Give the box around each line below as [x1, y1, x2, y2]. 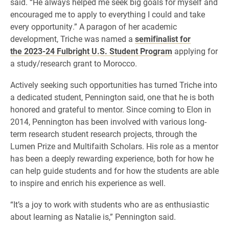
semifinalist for [135, 33, 191, 44]
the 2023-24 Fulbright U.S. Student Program [10, 45, 172, 57]
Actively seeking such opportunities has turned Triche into [10, 79, 217, 90]
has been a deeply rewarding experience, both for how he [10, 153, 214, 164]
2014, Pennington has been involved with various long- [10, 116, 207, 127]
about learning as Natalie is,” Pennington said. [10, 211, 176, 222]
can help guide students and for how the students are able [10, 165, 219, 176]
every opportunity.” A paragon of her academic [10, 21, 177, 32]
